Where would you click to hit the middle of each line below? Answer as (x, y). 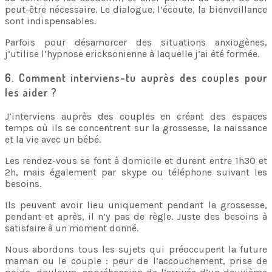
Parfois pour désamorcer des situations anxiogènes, (136, 42)
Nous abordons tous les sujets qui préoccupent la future (136, 249)
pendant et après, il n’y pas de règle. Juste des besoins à (136, 216)
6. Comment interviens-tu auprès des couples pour (136, 78)
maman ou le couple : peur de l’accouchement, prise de (136, 261)
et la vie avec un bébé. (53, 139)
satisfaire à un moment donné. (72, 228)
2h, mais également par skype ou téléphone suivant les (136, 172)
